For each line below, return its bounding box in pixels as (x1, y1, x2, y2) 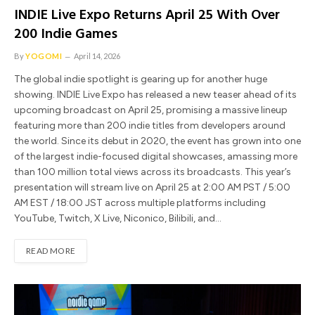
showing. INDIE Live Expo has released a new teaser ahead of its (14, 89, 297, 101)
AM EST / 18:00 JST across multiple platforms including (14, 197, 266, 210)
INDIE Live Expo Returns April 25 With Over (14, 4, 280, 27)
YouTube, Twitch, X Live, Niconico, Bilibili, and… (14, 212, 221, 225)
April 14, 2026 (74, 51, 121, 61)
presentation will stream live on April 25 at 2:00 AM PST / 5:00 (14, 181, 290, 194)
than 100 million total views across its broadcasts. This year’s (14, 166, 291, 179)
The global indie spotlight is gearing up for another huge (14, 73, 267, 86)
